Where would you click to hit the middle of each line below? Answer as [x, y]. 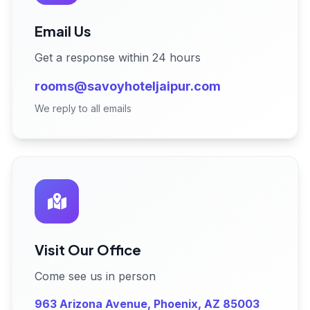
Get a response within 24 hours [118, 58]
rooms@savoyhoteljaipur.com [128, 86]
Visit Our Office [88, 250]
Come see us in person [95, 276]
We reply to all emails [83, 109]
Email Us [63, 31]
